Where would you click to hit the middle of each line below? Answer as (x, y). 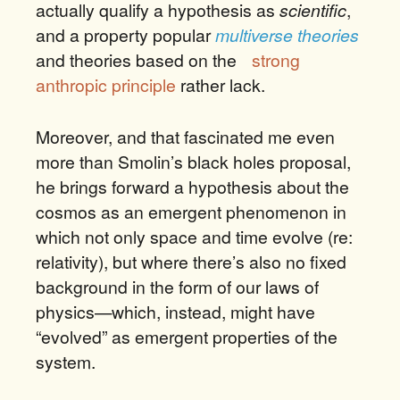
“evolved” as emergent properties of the (187, 337)
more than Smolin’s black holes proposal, (193, 162)
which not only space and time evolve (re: (194, 237)
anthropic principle (106, 85)
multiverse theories (287, 35)
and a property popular (125, 35)
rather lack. (221, 85)
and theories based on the (138, 60)
